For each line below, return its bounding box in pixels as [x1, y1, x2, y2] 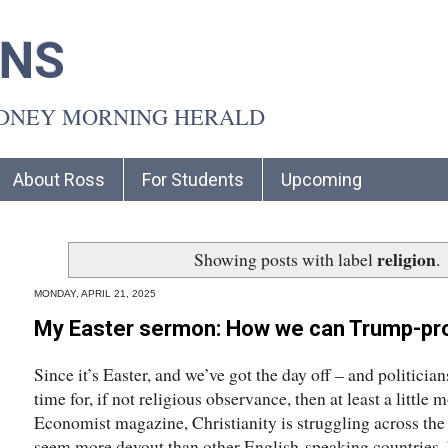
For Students [142, 168, 244, 190]
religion [376, 246, 436, 273]
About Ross [13, 168, 105, 190]
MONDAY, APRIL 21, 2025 [34, 288, 156, 300]
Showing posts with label [193, 247, 377, 272]
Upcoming [281, 168, 362, 190]
